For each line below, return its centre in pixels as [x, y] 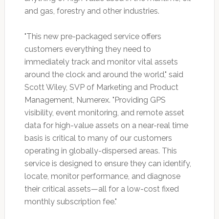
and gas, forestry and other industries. [92, 11]
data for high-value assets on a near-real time [106, 126]
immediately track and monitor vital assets [101, 62]
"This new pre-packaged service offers [93, 37]
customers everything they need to [88, 49]
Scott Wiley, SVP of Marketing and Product [101, 88]
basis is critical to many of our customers [98, 138]
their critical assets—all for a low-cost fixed [101, 189]
